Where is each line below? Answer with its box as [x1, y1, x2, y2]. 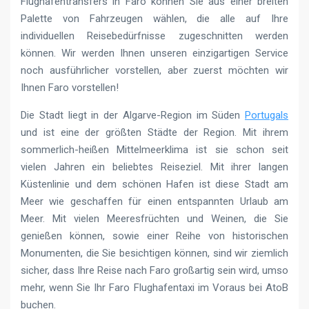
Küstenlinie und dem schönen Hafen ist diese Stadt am [21, 177, 288, 190]
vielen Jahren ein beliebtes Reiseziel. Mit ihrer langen [21, 160, 288, 173]
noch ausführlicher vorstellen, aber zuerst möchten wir [21, 63, 288, 77]
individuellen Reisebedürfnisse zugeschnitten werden [21, 29, 288, 42]
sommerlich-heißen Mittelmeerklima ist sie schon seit [21, 143, 288, 156]
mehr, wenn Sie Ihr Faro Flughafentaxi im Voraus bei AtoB [21, 281, 288, 294]
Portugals [245, 108, 288, 121]
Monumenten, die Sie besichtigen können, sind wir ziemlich [21, 246, 288, 259]
